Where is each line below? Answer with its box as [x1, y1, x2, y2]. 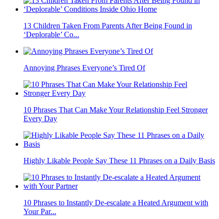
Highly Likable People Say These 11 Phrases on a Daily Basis [23, 156, 215, 165]
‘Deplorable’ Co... [23, 30, 79, 39]
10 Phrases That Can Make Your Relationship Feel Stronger [23, 106, 208, 114]
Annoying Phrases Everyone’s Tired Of [23, 64, 145, 72]
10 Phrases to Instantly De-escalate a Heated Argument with [23, 198, 208, 207]
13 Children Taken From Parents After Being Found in [23, 22, 192, 30]
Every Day [23, 114, 57, 123]
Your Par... [23, 207, 56, 216]
